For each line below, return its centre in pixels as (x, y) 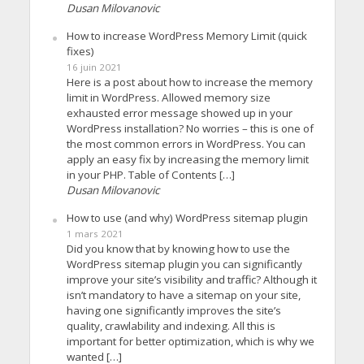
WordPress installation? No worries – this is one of (190, 128)
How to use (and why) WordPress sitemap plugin (187, 217)
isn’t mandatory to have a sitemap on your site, (183, 295)
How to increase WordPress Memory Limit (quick (186, 35)
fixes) (80, 51)
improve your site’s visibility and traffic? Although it (191, 279)
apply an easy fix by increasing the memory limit (187, 159)
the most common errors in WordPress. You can (186, 143)
